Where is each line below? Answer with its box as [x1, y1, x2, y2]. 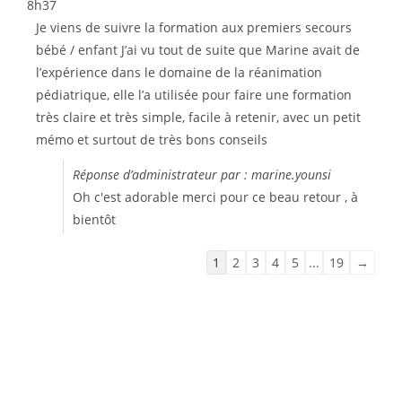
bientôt [73, 211, 116, 228]
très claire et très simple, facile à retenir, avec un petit [36, 109, 361, 126]
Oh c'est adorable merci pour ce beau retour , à [73, 188, 358, 205]
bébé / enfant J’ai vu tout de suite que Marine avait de [36, 41, 360, 58]
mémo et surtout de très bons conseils [36, 131, 267, 148]
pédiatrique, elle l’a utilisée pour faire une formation [36, 86, 352, 103]
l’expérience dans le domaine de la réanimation [36, 64, 322, 81]
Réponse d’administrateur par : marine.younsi [73, 166, 331, 183]
